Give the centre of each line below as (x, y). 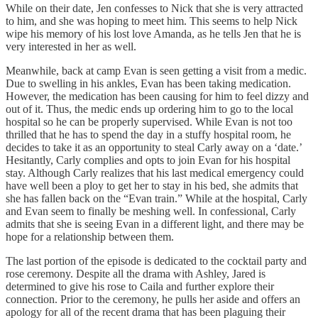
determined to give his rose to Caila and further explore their (140, 286)
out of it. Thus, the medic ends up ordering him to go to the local (149, 109)
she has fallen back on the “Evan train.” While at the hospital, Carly (157, 198)
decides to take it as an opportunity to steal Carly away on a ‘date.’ (154, 147)
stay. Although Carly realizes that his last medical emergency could (155, 172)
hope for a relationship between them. (90, 236)
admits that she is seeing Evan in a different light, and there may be (155, 224)
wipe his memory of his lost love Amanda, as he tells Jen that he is (153, 33)
